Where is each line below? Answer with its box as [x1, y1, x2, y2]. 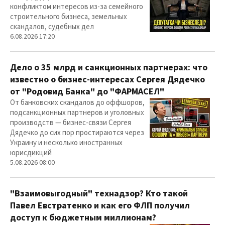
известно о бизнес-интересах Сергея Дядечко [10, 73, 205, 86]
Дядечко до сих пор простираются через [10, 128, 144, 138]
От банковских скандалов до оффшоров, [10, 97, 145, 108]
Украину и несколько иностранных [10, 138, 123, 148]
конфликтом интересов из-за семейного [10, 2, 143, 12]
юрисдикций [10, 148, 52, 158]
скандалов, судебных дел [10, 22, 94, 32]
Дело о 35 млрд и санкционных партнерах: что [10, 61, 207, 74]
